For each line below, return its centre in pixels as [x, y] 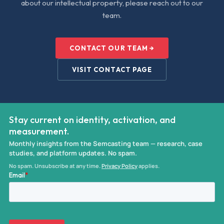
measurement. [39, 131]
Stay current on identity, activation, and [92, 120]
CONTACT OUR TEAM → [112, 48]
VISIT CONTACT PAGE [112, 69]
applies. [148, 166]
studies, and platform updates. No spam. [73, 153]
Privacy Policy [119, 166]
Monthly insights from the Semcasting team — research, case [106, 143]
